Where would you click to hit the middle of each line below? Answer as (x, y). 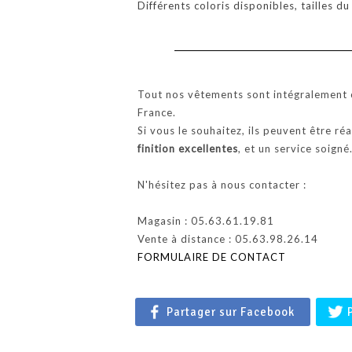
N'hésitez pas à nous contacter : (222, 185)
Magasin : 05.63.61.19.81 (206, 221)
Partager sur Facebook (231, 312)
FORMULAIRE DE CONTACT (212, 257)
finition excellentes (188, 148)
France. (157, 112)
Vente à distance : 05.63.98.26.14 (228, 239)
